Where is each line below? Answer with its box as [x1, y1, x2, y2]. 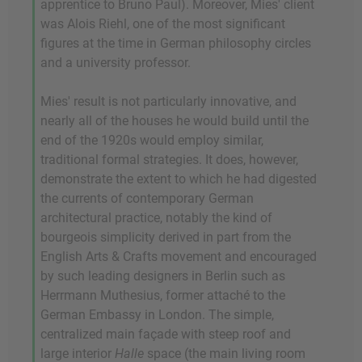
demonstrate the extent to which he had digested [40, 171, 317, 187]
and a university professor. [40, 55, 191, 71]
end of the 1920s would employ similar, [40, 133, 263, 149]
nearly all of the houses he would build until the [40, 113, 309, 129]
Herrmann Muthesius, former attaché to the [40, 288, 285, 304]
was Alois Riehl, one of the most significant [40, 16, 285, 32]
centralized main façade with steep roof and [40, 326, 291, 343]
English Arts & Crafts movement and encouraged [40, 249, 317, 265]
